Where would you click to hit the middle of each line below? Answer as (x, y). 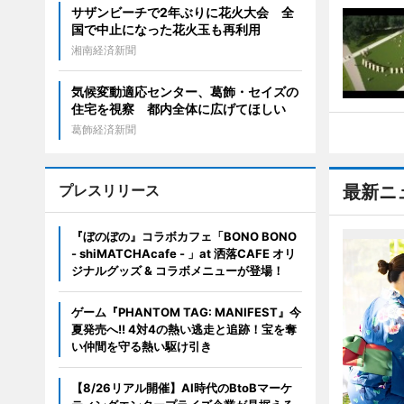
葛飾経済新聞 (103, 130)
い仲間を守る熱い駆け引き (141, 347)
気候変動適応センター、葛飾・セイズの (184, 92)
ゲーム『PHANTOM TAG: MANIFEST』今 (186, 312)
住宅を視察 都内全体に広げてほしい (178, 109)
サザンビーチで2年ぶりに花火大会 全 (182, 13)
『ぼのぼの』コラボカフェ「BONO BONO (184, 237)
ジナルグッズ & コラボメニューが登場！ (177, 271)
